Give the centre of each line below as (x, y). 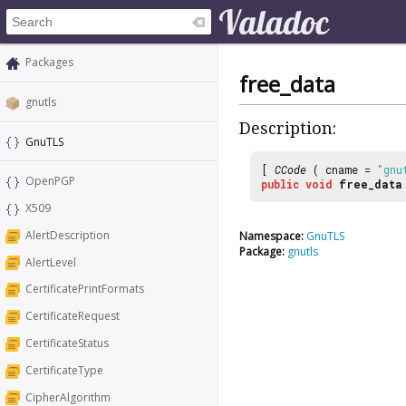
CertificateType (64, 370)
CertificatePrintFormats (85, 289)
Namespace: (271, 236)
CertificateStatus (67, 343)
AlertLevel (51, 262)
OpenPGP (50, 181)
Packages (49, 62)
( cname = (342, 169)
